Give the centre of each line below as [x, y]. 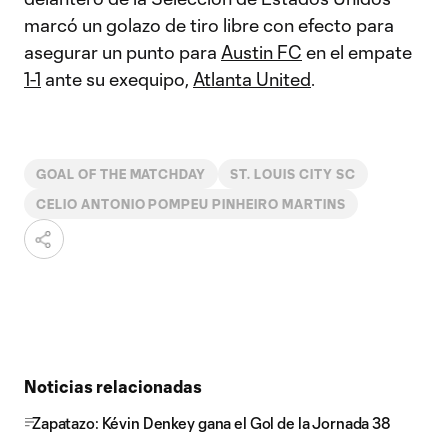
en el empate [357, 52]
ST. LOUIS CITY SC [293, 174]
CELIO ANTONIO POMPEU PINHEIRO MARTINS [191, 204]
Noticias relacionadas [113, 386]
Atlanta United [252, 79]
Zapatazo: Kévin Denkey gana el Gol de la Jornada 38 [211, 423]
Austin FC [261, 52]
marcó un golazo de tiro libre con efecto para [209, 25]
